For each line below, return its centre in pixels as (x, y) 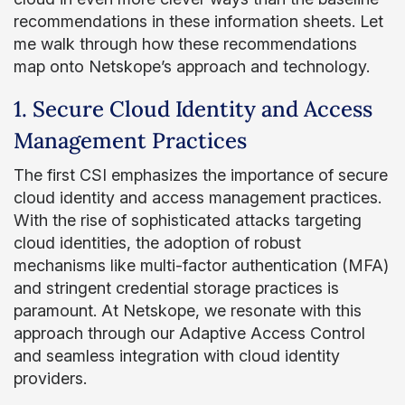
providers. (52, 378)
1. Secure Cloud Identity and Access (193, 109)
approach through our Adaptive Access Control (189, 333)
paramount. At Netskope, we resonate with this (188, 311)
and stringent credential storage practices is (176, 288)
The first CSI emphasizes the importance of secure (201, 175)
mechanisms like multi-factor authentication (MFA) (201, 265)
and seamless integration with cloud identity (177, 356)
